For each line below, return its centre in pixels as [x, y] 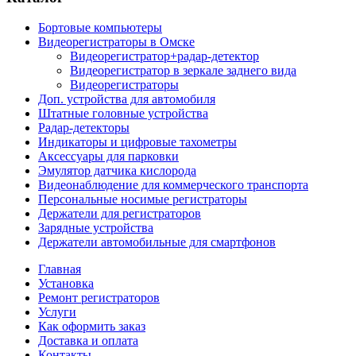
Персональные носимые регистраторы [143, 199]
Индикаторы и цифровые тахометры [137, 142]
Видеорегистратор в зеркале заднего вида [183, 71]
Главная [60, 269]
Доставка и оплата [88, 341]
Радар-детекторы [84, 128]
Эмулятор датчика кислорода [117, 171]
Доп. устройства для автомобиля [127, 99]
